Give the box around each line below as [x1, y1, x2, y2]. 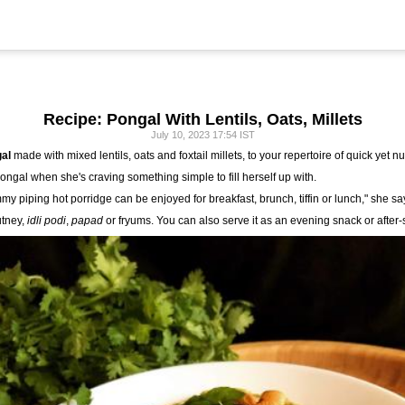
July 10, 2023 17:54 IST [150, 129, 255, 140]
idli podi [27, 214, 66, 227]
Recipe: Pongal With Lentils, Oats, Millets [42, 110, 363, 128]
